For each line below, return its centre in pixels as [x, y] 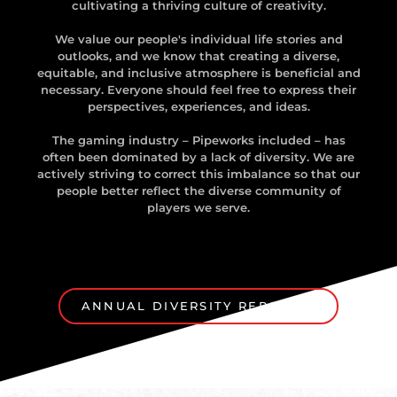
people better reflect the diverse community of [198, 191]
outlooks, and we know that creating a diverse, [198, 56]
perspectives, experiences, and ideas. [198, 107]
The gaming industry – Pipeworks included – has [198, 140]
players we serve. [198, 208]
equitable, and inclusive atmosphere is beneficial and [198, 73]
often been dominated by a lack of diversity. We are [198, 157]
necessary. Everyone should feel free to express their [198, 90]
